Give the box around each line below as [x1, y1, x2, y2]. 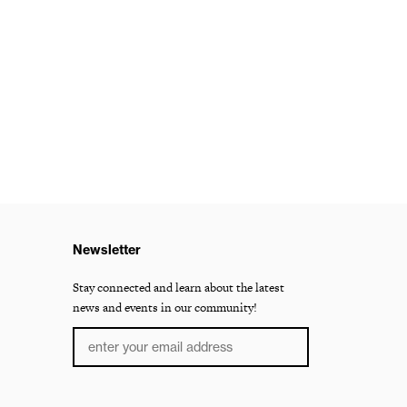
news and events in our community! [73, 299, 257, 316]
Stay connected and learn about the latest [73, 279, 284, 296]
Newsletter [73, 242, 141, 258]
